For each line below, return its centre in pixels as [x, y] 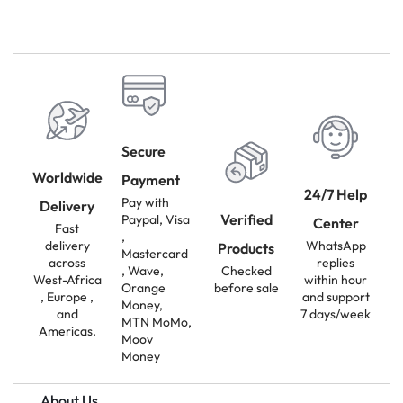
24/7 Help [336, 194]
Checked [246, 271]
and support [336, 296]
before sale [246, 288]
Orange [143, 288]
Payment [150, 180]
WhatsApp [336, 245]
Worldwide [67, 177]
